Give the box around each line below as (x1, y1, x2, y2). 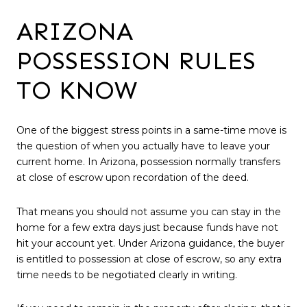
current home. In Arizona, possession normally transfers (16, 156, 280, 169)
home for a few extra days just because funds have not (16, 221, 278, 234)
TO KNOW (16, 75, 137, 105)
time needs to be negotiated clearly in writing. (16, 268, 237, 281)
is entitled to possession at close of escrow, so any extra (16, 252, 282, 265)
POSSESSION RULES (16, 45, 256, 75)
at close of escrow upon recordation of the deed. (16, 171, 249, 184)
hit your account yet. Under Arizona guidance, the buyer (16, 236, 284, 249)
